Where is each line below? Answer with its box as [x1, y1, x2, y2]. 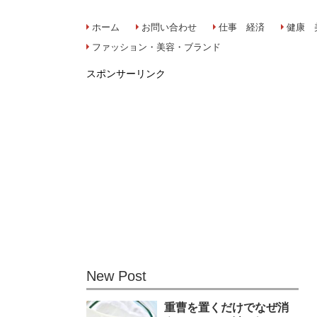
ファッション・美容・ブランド [92, 42, 221, 53]
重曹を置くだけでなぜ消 [164, 301, 289, 314]
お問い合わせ [142, 22, 197, 33]
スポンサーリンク [86, 68, 166, 80]
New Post [86, 268, 146, 284]
